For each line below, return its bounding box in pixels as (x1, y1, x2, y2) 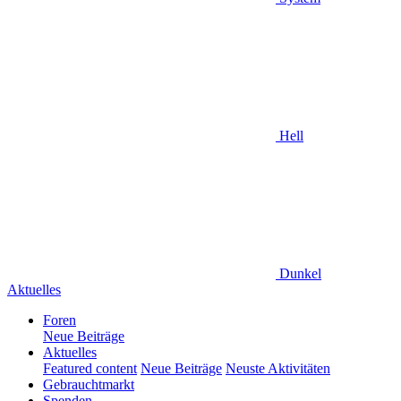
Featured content (43, 361, 137, 376)
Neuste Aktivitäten (226, 361, 330, 376)
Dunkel (276, 266, 321, 281)
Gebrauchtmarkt (43, 377, 134, 392)
